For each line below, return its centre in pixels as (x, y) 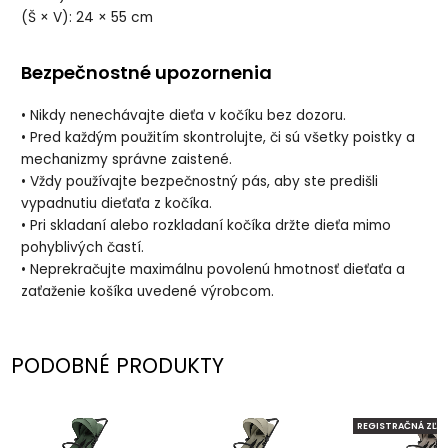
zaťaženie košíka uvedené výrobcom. (148, 292)
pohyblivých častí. (83, 248)
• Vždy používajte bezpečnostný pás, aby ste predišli (200, 182)
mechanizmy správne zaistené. (127, 160)
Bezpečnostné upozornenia (147, 73)
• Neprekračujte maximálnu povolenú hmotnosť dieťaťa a (213, 270)
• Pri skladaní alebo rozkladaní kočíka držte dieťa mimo (206, 226)
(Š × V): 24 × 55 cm (87, 17)
